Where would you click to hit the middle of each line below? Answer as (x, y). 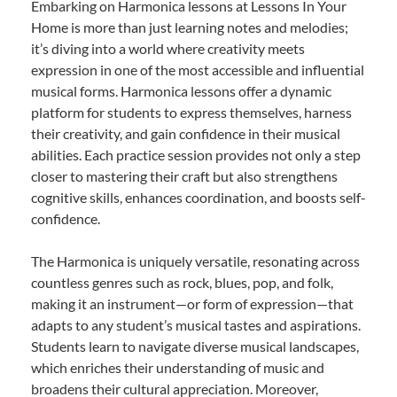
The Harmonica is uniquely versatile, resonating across (195, 261)
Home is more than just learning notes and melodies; (190, 27)
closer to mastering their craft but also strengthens (184, 176)
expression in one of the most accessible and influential (198, 70)
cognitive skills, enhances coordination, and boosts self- (198, 198)
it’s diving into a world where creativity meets (168, 49)
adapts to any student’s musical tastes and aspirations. (196, 325)
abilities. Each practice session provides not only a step (196, 155)
